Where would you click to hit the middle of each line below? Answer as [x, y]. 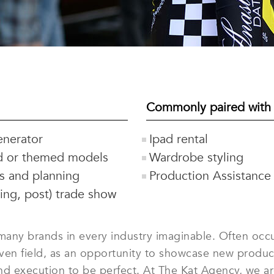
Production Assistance [210, 176]
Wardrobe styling [196, 157]
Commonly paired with [209, 107]
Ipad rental [179, 139]
